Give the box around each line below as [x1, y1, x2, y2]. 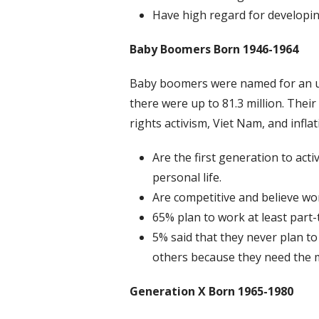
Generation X [130, 283, 206, 300]
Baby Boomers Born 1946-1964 [130, 41, 298, 58]
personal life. [152, 169, 221, 186]
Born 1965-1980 [209, 283, 293, 300]
